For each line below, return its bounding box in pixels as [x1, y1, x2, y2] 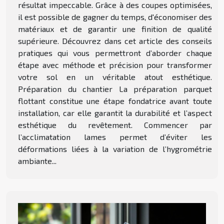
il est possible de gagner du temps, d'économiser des [18, 12, 212, 22]
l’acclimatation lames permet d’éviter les [18, 132, 212, 142]
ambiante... [18, 156, 56, 166]
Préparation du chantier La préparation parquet [18, 84, 212, 94]
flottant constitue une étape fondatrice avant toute [18, 96, 212, 106]
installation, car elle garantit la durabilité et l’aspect [18, 108, 212, 118]
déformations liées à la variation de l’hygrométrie [18, 144, 212, 154]
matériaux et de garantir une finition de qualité [18, 24, 212, 34]
